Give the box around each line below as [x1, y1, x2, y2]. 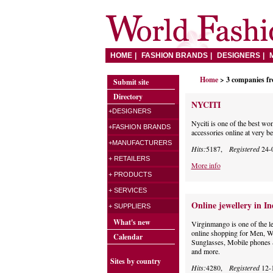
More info [191, 160, 221, 171]
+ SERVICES [108, 186, 147, 194]
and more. [191, 246, 220, 257]
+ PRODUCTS [108, 171, 152, 178]
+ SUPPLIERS [108, 202, 151, 210]
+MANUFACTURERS [108, 139, 172, 146]
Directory [113, 91, 143, 102]
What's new [113, 217, 151, 227]
